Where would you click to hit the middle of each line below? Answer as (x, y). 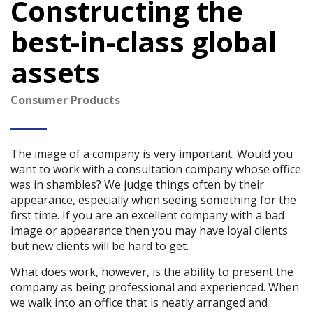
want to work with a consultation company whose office (156, 169)
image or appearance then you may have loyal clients (149, 230)
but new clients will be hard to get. (100, 246)
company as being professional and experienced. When (155, 287)
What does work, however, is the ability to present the (152, 271)
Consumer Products (65, 100)
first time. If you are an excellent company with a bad (147, 215)
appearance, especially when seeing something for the (153, 199)
